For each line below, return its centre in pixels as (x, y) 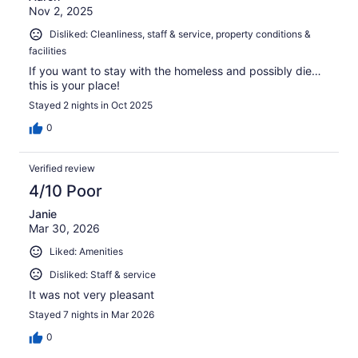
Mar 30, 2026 (64, 229)
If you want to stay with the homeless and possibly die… (175, 71)
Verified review (62, 169)
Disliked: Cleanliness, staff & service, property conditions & (180, 34)
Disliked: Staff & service (103, 274)
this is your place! (74, 86)
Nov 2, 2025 (61, 11)
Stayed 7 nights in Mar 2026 (91, 315)
